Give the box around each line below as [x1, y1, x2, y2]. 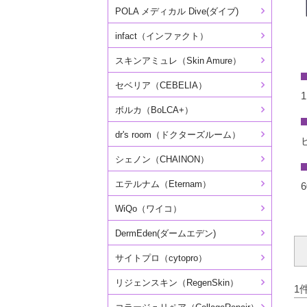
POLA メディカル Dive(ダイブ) [114, 6, 238, 16]
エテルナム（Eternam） [114, 179, 211, 189]
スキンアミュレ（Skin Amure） [114, 56, 241, 66]
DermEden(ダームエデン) [114, 228, 216, 238]
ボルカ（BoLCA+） [114, 105, 193, 115]
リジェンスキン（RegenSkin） [114, 278, 238, 288]
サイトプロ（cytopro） [114, 253, 207, 263]
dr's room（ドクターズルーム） [114, 130, 241, 140]
